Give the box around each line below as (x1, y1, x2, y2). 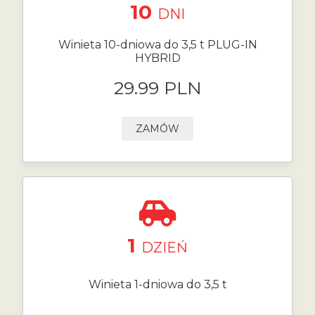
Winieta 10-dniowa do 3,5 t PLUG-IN (58, 37, 257, 51)
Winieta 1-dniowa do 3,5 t (88, 278, 227, 291)
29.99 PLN (113, 77, 202, 98)
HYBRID (134, 51, 181, 65)
